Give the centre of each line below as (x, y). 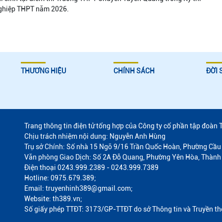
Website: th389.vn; (53, 198)
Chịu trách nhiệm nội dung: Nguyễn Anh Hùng (95, 136)
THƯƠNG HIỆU (44, 71)
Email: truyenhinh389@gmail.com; (79, 188)
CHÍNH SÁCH (134, 71)
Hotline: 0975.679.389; (60, 178)
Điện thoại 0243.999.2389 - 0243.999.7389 (91, 167)
